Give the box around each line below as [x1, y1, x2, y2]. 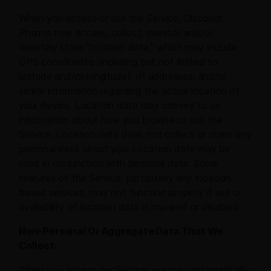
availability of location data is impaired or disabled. [19, 201, 241, 214]
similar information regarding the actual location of [19, 85, 240, 97]
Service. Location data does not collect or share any [19, 128, 252, 141]
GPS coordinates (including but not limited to [19, 56, 218, 68]
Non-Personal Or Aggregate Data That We [19, 225, 223, 238]
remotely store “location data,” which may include [19, 41, 237, 54]
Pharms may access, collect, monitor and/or [19, 27, 212, 39]
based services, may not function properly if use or [19, 186, 243, 199]
